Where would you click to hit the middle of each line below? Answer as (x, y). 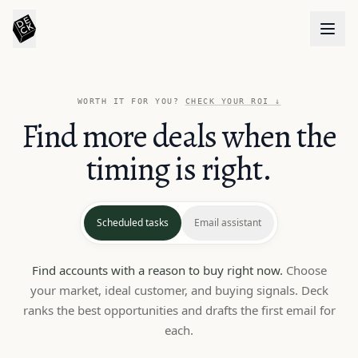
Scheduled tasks (133, 223)
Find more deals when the (179, 136)
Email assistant (228, 223)
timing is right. (179, 169)
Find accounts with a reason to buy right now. (157, 270)
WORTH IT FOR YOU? (131, 101)
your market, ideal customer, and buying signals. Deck (179, 290)
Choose (306, 270)
